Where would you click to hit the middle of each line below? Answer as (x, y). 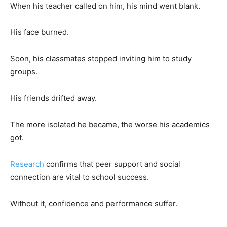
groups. (24, 71)
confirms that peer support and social (112, 164)
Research (27, 164)
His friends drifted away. (53, 98)
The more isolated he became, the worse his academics (110, 124)
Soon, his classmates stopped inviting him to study (101, 58)
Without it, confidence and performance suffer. (94, 203)
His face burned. (40, 32)
